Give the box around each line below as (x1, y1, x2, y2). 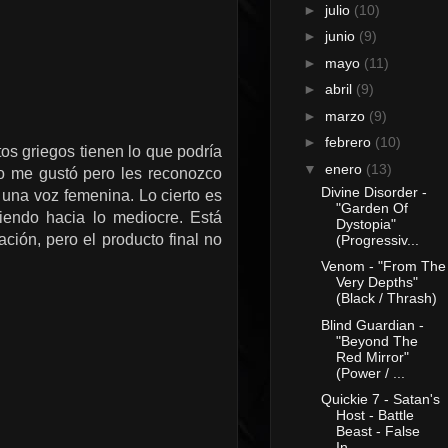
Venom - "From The (320, 258, 446, 275)
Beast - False (335, 423, 420, 440)
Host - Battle (335, 407, 414, 424)
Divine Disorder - (320, 183, 427, 200)
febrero (324, 134, 375, 151)
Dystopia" (335, 215, 396, 232)
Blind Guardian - (320, 316, 424, 333)
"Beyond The (335, 332, 418, 349)
